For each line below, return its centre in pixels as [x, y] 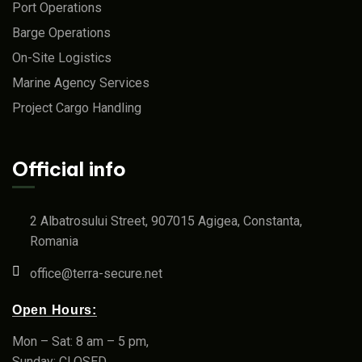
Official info [69, 169]
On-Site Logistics [62, 58]
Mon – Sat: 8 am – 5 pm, [80, 342]
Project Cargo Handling [77, 108]
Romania [54, 242]
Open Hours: [55, 310]
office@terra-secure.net [96, 274]
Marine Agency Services [81, 83]
